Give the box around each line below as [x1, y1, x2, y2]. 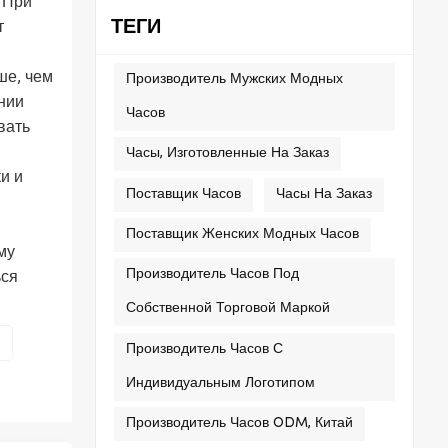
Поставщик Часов [126, 186, 242, 202]
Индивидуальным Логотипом [126, 375, 316, 391]
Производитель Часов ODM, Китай [126, 416, 354, 432]
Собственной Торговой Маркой [126, 301, 331, 317]
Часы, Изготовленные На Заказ [126, 146, 330, 162]
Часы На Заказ [275, 186, 372, 202]
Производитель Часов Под [126, 267, 300, 283]
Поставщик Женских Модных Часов [126, 227, 360, 243]
